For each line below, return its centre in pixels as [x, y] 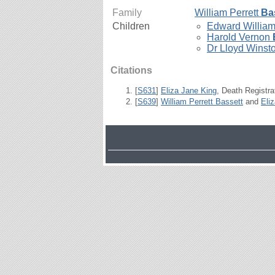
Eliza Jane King [189, 91]
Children [131, 26]
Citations [131, 70]
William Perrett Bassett [202, 102]
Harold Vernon [240, 37]
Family [127, 13]
